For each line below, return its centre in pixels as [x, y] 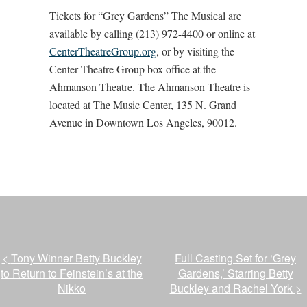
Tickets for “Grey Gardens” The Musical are [145, 15]
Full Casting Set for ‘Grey [235, 258]
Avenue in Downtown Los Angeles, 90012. [143, 122]
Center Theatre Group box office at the [132, 69]
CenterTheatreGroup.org [102, 51]
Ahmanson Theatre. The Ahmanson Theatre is [149, 86]
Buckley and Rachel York [232, 288]
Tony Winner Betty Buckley [76, 258]
